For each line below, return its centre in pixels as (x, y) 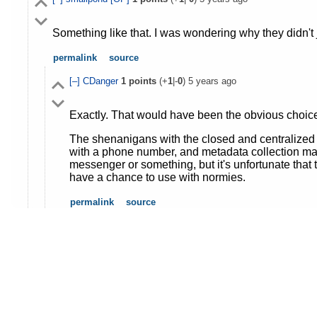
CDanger (102, 81)
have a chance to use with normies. (157, 177)
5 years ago (212, 81)
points (141, 81)
